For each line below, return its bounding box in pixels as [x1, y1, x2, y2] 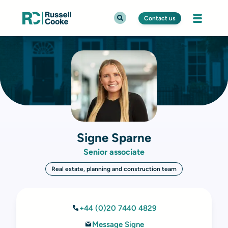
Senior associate [83, 147, 145, 157]
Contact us [144, 14, 176, 22]
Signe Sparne [77, 130, 151, 145]
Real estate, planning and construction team [51, 165, 177, 173]
